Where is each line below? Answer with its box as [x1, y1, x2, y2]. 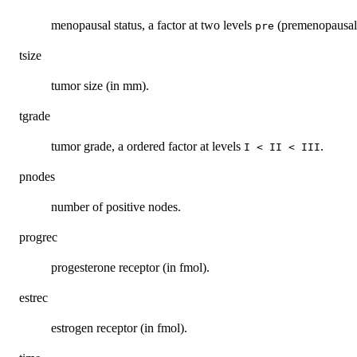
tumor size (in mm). [51, 78, 149, 92]
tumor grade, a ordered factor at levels [51, 139, 244, 153]
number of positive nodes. [51, 199, 181, 214]
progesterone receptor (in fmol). [51, 260, 210, 274]
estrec [19, 290, 48, 304]
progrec [19, 229, 57, 244]
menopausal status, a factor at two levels [51, 18, 255, 32]
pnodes [19, 169, 55, 183]
